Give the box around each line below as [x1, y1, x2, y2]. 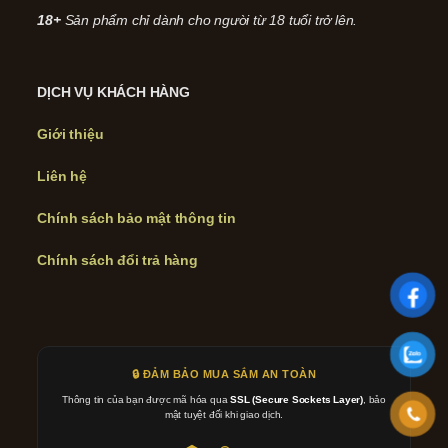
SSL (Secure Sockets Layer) [230, 394, 363, 405]
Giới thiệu [37, 126, 104, 142]
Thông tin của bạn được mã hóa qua [61, 394, 231, 405]
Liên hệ [37, 168, 88, 184]
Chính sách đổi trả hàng [37, 252, 198, 268]
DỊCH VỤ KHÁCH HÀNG [37, 84, 190, 100]
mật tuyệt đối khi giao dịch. [164, 409, 284, 420]
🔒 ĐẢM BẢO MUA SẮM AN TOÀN [131, 368, 317, 380]
